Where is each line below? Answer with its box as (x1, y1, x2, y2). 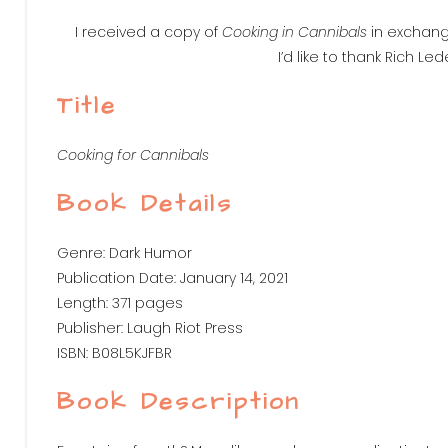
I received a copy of (75, 22, 222, 42)
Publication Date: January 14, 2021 (57, 268, 288, 288)
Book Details (57, 187, 233, 221)
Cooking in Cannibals (222, 22, 367, 42)
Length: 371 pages (57, 293, 183, 313)
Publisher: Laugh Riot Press (57, 318, 243, 338)
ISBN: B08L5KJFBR (57, 343, 172, 363)
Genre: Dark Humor (57, 243, 192, 263)
